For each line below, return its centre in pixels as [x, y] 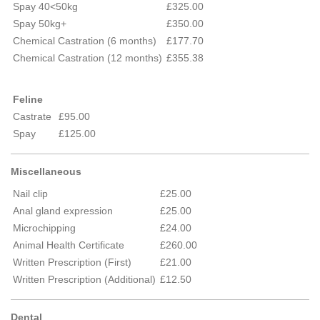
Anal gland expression [63, 211]
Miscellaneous [46, 171]
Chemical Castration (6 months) [85, 41]
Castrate [34, 116]
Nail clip [30, 194]
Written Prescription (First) [72, 262]
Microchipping [44, 228]
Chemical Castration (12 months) [87, 58]
